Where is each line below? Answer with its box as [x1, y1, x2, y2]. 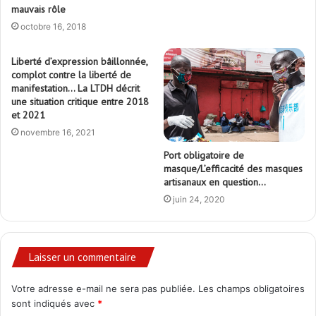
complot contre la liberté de [11, 68, 131, 82]
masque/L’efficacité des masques [164, 162, 303, 176]
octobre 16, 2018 [20, 21, 86, 32]
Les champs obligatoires [198, 283, 305, 295]
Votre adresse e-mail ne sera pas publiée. [11, 283, 195, 295]
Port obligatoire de [164, 149, 244, 162]
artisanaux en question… [164, 176, 266, 189]
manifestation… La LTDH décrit [11, 82, 140, 95]
